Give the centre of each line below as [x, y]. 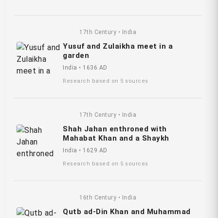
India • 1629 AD [85, 150]
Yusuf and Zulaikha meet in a [118, 46]
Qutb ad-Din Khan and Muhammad [127, 211]
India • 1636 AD [85, 67]
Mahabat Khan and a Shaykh [116, 138]
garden [76, 55]
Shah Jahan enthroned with [115, 129]
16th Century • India [108, 197]
